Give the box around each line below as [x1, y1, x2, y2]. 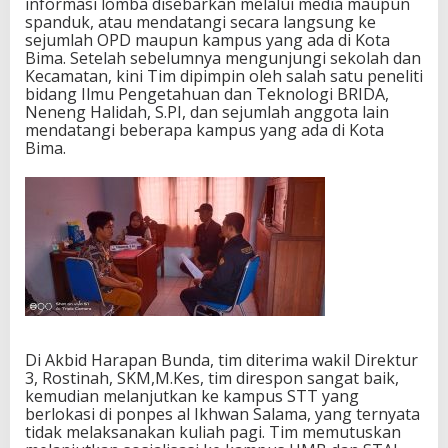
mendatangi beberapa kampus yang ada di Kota [25, 119, 384, 142]
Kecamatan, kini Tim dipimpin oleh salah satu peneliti [25, 65, 423, 88]
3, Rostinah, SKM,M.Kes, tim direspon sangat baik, [25, 367, 399, 390]
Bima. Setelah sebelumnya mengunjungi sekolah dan [25, 47, 421, 70]
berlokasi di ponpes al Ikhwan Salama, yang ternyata [25, 403, 420, 426]
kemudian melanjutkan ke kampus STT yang [25, 385, 359, 408]
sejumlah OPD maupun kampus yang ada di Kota [25, 29, 390, 52]
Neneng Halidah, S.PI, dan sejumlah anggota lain [25, 101, 389, 124]
